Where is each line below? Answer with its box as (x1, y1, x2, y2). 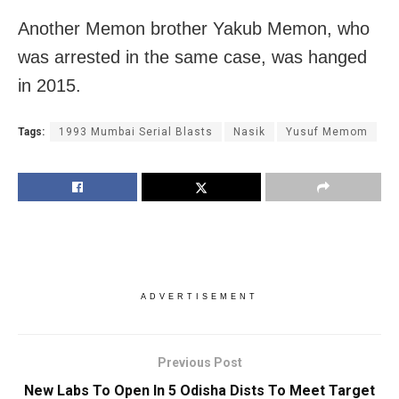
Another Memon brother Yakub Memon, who (18, 18, 370, 38)
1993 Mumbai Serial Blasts (59, 125, 213, 138)
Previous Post (157, 354, 242, 370)
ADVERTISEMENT (141, 291, 258, 301)
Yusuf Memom (286, 125, 368, 138)
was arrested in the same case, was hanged (18, 46, 367, 67)
